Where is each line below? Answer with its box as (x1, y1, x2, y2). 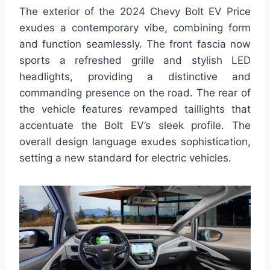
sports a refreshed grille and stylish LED (19, 54, 251, 67)
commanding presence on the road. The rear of (19, 87, 251, 99)
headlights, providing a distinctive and (19, 71, 251, 83)
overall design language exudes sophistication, (19, 136, 251, 148)
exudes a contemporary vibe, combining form (19, 22, 251, 34)
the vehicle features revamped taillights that (19, 103, 251, 116)
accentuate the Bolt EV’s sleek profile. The (19, 119, 251, 132)
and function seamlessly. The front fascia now (19, 38, 251, 51)
